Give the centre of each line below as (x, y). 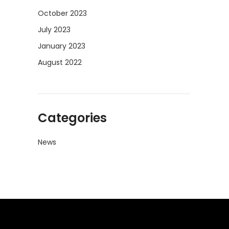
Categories (72, 118)
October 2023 (62, 13)
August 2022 (60, 62)
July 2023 (54, 30)
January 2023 (62, 46)
